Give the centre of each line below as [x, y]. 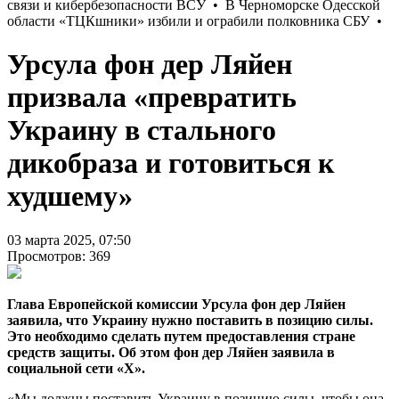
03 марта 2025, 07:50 [69, 240]
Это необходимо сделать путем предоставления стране [181, 336]
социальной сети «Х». [76, 368]
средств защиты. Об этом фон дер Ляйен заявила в [171, 352]
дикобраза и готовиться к [171, 163]
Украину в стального [142, 130]
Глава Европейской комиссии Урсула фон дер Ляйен [176, 304]
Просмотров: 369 [59, 256]
